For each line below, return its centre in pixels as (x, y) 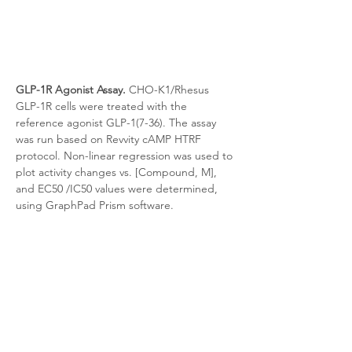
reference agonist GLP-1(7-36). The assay (117, 123)
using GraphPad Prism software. (95, 205)
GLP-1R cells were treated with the (103, 106)
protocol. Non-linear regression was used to (126, 156)
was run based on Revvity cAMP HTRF (110, 139)
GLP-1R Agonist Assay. (71, 90)
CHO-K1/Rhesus (169, 90)
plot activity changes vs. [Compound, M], (118, 172)
